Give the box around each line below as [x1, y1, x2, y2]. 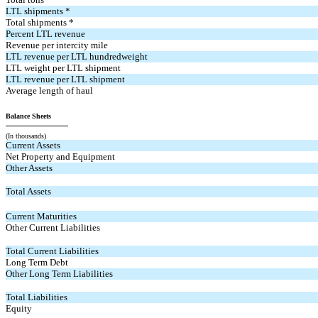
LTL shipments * [6, 6, 71, 16]
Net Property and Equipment [6, 151, 116, 162]
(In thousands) [6, 132, 46, 140]
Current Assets [6, 140, 61, 150]
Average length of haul [6, 85, 94, 96]
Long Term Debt [6, 257, 69, 268]
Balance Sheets [6, 112, 51, 120]
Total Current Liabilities [6, 246, 99, 256]
